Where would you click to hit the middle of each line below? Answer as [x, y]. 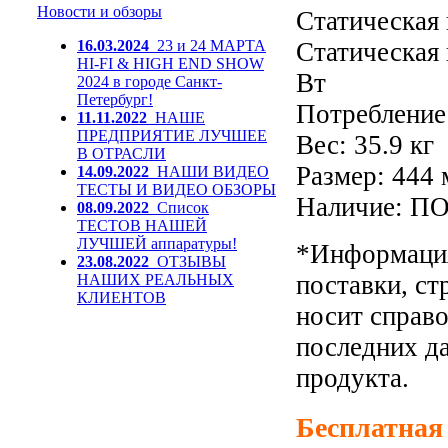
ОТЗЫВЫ [191, 261]
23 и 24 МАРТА [211, 45]
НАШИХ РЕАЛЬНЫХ [155, 279]
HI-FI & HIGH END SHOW [170, 63]
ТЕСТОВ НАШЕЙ [142, 225]
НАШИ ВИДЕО [213, 171]
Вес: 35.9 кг [365, 144]
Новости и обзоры [99, 11]
